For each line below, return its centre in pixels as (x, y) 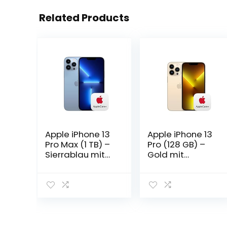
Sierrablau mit (75, 155)
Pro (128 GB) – (176, 144)
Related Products (84, 18)
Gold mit (165, 155)
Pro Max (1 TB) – (77, 144)
